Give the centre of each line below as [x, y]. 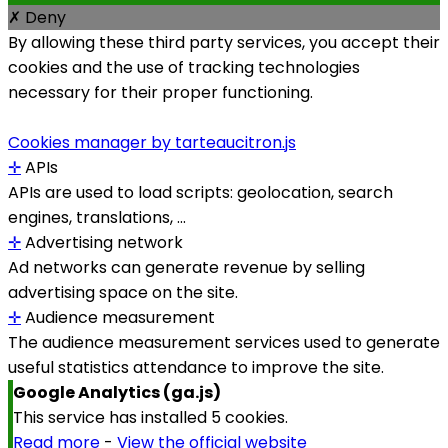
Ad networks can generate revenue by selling [186, 268]
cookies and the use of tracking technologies [184, 68]
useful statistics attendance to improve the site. [196, 368]
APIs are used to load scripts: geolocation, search [200, 193]
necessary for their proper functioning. [160, 93]
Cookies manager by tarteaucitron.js [152, 143]
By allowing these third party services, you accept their [224, 43]
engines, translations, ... [97, 218]
